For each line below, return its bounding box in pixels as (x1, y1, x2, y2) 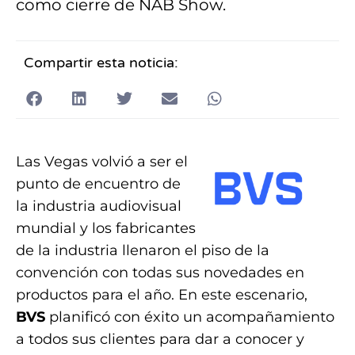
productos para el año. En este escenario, (16, 286, 307, 304)
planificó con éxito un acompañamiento (45, 308, 334, 326)
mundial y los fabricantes (16, 219, 196, 238)
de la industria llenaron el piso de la (16, 242, 269, 260)
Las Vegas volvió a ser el (16, 153, 188, 171)
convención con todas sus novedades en (16, 264, 304, 282)
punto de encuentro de (16, 175, 181, 193)
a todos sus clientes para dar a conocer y (16, 330, 304, 349)
